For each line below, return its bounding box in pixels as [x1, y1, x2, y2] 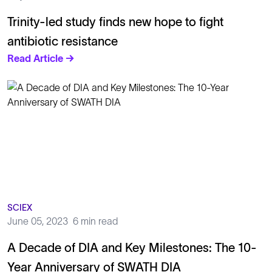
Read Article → [7, 53, 75, 64]
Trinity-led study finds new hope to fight [7, 15, 223, 29]
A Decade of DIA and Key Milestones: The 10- [7, 241, 257, 254]
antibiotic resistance [7, 35, 118, 48]
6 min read [73, 216, 118, 226]
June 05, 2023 [7, 216, 68, 226]
